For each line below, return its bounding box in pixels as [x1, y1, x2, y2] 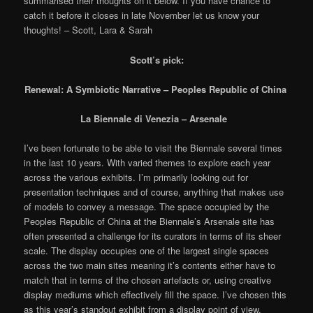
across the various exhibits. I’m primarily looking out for [24, 170, 249, 184]
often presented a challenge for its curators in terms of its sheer [24, 228, 282, 242]
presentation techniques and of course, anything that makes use [24, 184, 284, 198]
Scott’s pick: [129, 52, 184, 66]
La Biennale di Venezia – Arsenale [80, 111, 230, 125]
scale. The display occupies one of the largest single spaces [24, 243, 270, 257]
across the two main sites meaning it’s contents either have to [24, 258, 276, 272]
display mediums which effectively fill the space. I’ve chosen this [24, 287, 287, 301]
